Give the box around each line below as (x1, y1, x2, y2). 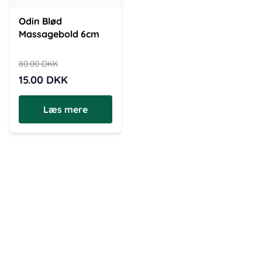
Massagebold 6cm (19, 28, 99, 40)
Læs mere (43, 104, 88, 115)
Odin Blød (19, 15, 62, 27)
